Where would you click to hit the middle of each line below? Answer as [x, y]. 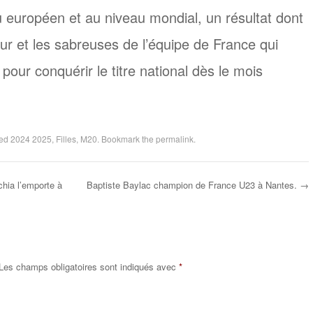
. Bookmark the [126, 138]
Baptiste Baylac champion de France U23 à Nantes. [193, 184]
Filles [66, 138]
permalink [174, 138]
